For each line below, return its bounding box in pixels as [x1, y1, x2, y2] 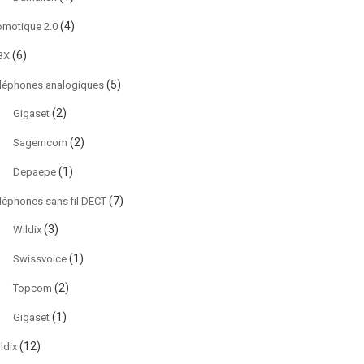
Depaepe [13, 166, 56, 178]
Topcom [13, 282, 52, 294]
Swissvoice [13, 253, 67, 265]
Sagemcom [13, 136, 67, 149]
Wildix [13, 223, 41, 236]
